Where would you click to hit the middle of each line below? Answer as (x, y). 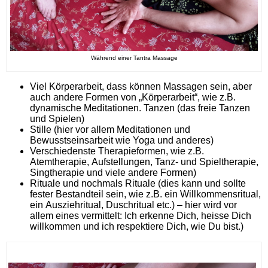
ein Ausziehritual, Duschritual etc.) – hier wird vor (133, 205)
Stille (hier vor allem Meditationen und (110, 129)
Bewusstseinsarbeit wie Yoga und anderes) (122, 140)
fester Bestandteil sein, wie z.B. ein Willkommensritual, (145, 194)
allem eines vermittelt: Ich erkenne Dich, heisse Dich (141, 215)
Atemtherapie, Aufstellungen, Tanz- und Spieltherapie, (144, 162)
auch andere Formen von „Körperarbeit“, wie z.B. (133, 97)
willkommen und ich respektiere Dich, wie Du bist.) (137, 226)
